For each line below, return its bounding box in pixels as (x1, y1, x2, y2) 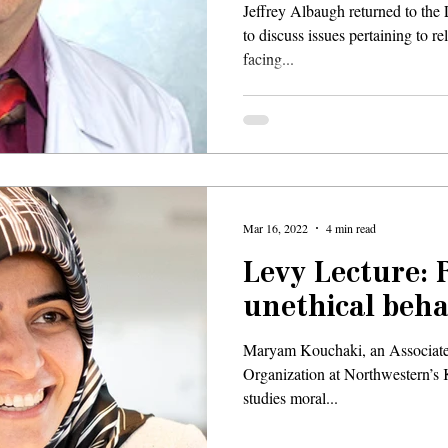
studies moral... (243, 386, 338, 408)
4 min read (326, 219, 376, 236)
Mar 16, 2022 (243, 219, 308, 236)
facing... (243, 48, 294, 69)
